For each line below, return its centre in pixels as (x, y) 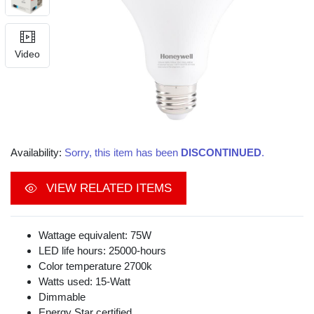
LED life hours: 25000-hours (102, 251)
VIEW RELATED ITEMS (107, 189)
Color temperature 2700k (95, 266)
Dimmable (62, 297)
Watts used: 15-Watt (84, 282)
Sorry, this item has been (123, 153)
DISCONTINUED (221, 153)
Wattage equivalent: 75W (95, 235)
